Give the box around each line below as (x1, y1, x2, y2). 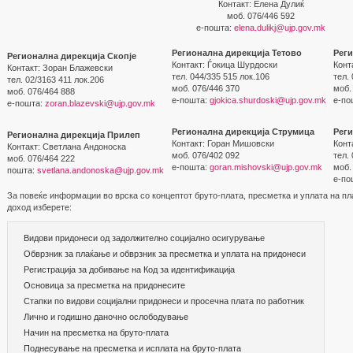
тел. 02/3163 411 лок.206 (7, 75, 104, 84)
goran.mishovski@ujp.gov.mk (210, 162, 322, 172)
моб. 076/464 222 (7, 154, 75, 163)
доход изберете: (7, 203, 72, 212)
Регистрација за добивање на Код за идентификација (24, 265, 235, 274)
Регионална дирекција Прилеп (7, 130, 140, 139)
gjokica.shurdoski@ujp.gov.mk (210, 95, 326, 105)
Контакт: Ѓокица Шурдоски (172, 60, 277, 69)
